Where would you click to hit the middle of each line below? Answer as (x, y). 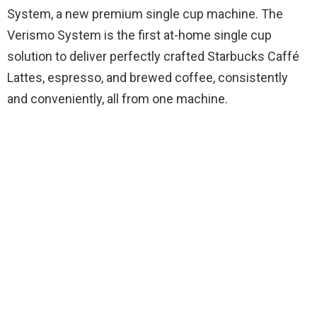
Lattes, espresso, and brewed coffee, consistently (148, 78)
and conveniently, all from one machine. (117, 99)
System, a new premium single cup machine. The (145, 14)
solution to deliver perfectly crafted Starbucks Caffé (153, 57)
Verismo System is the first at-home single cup (139, 35)
